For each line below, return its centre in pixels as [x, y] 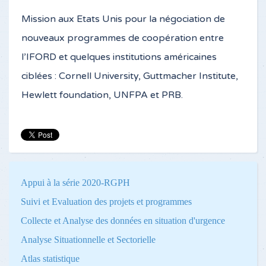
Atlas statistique [50, 259]
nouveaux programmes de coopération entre [123, 38]
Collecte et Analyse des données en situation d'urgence [123, 221]
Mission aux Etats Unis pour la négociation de [123, 19]
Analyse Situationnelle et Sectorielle [88, 240]
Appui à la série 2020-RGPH [75, 183]
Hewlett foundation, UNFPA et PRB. [102, 95]
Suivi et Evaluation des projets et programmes [106, 202]
